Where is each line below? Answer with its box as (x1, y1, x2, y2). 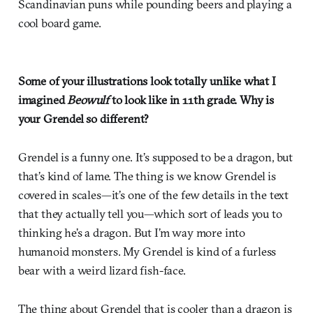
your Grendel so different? (17, 111, 150, 126)
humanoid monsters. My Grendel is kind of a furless (17, 244, 277, 259)
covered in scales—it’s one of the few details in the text (17, 187, 289, 203)
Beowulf (67, 92, 109, 108)
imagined (17, 92, 68, 108)
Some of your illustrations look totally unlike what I (17, 73, 276, 89)
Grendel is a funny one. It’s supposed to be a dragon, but (17, 150, 293, 165)
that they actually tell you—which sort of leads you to (17, 206, 282, 221)
